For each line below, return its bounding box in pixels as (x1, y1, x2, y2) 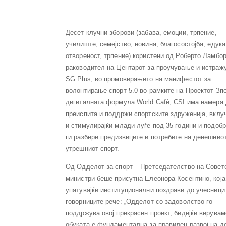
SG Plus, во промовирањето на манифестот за (66, 75, 211, 83)
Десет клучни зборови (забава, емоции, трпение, (66, 29, 217, 36)
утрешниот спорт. (66, 145, 120, 152)
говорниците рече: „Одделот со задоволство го (66, 198, 213, 205)
